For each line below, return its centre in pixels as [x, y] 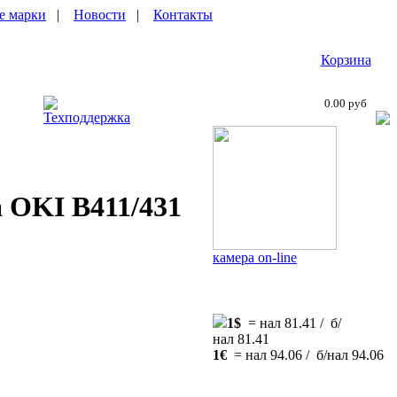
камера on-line [255, 257]
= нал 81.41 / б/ [291, 323]
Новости [100, 15]
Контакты [183, 15]
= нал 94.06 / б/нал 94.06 [305, 355]
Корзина [346, 60]
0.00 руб [346, 103]
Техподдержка [87, 117]
